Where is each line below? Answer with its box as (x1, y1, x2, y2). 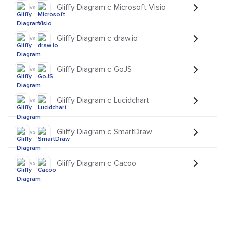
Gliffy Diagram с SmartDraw (57, 127, 152, 137)
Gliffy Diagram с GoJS (57, 64, 132, 75)
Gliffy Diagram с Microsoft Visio (57, 2, 166, 13)
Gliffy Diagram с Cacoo (57, 158, 136, 168)
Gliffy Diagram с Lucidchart (57, 95, 149, 106)
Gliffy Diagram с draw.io (57, 33, 138, 44)
